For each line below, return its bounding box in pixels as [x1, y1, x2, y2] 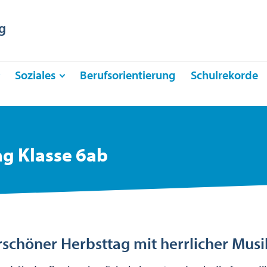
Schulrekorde [191, 67, 258, 82]
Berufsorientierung [80, 67, 175, 82]
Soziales [15, 67, 55, 82]
